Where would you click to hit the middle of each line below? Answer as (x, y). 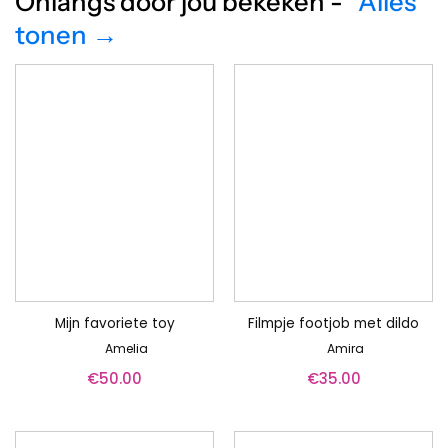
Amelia (126, 348)
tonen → (66, 35)
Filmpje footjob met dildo (333, 324)
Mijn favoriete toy (114, 324)
